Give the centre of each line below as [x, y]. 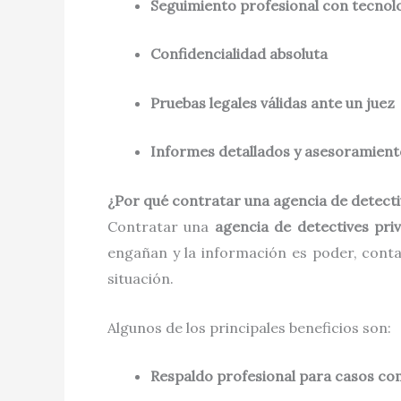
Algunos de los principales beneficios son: [249, 327]
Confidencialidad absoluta [239, 54]
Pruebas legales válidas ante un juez [273, 102]
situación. [141, 278]
